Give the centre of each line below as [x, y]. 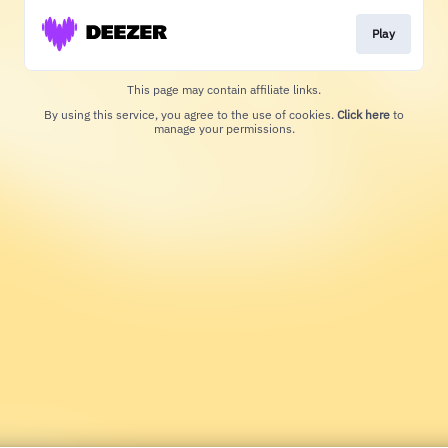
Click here [363, 115]
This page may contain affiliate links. [224, 90]
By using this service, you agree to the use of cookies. [190, 115]
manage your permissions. [224, 129]
